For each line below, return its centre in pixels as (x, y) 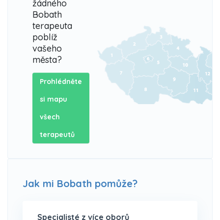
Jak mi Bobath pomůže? (80, 183)
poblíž (45, 37)
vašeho (47, 48)
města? (47, 59)
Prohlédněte (61, 81)
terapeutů (57, 134)
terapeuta (52, 26)
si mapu (54, 99)
